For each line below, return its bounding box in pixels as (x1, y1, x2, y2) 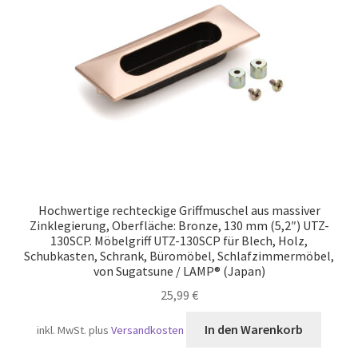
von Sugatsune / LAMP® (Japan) (93, 262, 265, 279)
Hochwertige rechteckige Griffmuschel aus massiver (38, 201, 320, 218)
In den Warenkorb (205, 321, 303, 338)
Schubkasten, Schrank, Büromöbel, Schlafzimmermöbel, (24, 247, 334, 264)
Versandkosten (111, 323, 185, 338)
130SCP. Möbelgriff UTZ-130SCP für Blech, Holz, (50, 232, 308, 249)
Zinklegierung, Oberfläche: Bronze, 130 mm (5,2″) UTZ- (29, 217, 329, 233)
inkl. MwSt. (37, 323, 87, 338)
